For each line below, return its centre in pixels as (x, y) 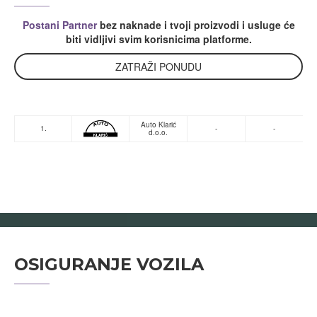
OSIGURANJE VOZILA (109, 264)
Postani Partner (59, 24)
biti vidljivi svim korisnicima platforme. (158, 39)
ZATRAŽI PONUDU (158, 66)
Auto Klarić (158, 124)
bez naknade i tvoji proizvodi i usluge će (196, 24)
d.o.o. (158, 132)
